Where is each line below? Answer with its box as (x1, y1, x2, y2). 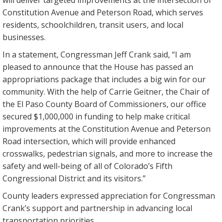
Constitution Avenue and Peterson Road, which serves (2, 7, 203, 18)
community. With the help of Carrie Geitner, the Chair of (2, 86, 210, 98)
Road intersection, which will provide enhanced (2, 136, 175, 147)
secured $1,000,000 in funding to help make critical (2, 111, 190, 122)
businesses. (2, 32, 46, 43)
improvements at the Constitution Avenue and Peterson (2, 123, 211, 135)
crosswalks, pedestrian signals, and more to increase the (2, 148, 213, 160)
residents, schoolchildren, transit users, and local (2, 19, 183, 31)
